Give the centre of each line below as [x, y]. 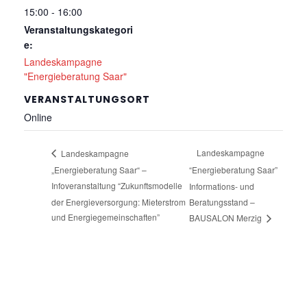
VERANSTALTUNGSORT [87, 99]
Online [38, 117]
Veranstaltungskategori [78, 30]
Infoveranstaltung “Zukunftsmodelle [117, 186]
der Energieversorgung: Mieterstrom [119, 201]
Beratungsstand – [222, 202]
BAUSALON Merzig [226, 217]
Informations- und [221, 186]
